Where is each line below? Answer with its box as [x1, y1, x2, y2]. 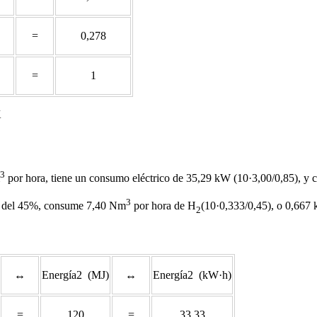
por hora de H [131, 200, 196, 212]
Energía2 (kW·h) [153, 269, 231, 282]
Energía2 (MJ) [42, 269, 109, 282]
